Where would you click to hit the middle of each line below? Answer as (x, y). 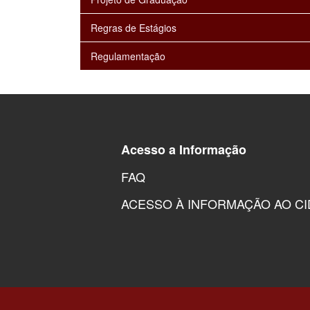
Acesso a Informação (183, 150)
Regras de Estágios (133, 28)
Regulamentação (128, 56)
